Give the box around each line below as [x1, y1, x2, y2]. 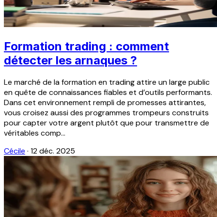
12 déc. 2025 [31, 145, 75, 156]
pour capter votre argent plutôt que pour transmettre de [4, 117, 209, 128]
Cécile [4, 145, 25, 156]
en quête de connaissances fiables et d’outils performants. [4, 87, 212, 97]
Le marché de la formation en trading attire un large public [4, 77, 210, 87]
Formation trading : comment [4, 39, 169, 53]
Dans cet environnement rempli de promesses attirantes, [4, 97, 206, 108]
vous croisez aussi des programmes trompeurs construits [4, 107, 209, 118]
